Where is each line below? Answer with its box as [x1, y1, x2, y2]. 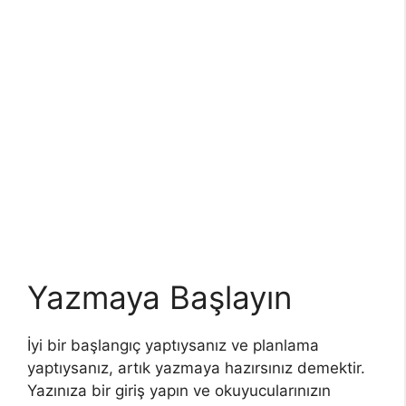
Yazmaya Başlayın [27, 277, 292, 316]
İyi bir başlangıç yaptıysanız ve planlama [27, 335, 319, 354]
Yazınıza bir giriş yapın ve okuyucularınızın [27, 381, 331, 400]
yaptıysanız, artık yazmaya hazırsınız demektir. [27, 358, 365, 377]
